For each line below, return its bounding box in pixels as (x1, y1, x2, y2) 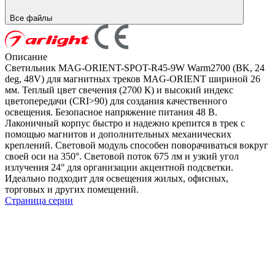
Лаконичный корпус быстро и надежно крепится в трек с (5, 117, 245, 128)
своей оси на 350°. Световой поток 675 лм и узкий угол (5, 150, 239, 161)
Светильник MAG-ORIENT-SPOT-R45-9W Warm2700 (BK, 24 (5, 62, 265, 73)
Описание (5, 51, 47, 62)
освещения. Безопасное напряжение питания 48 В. (5, 106, 217, 117)
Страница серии (5, 195, 73, 206)
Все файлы (10, 13, 55, 23)
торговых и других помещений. (5, 184, 139, 195)
